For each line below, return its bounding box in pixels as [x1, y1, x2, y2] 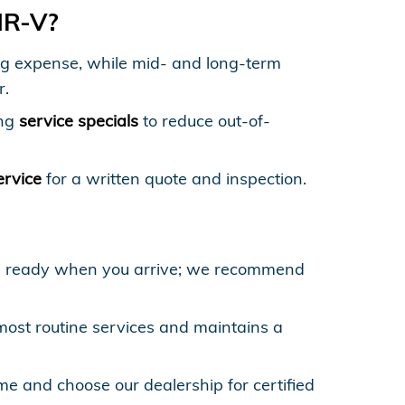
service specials [19, 109, 138, 131]
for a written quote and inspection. [42, 167, 306, 189]
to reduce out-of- [138, 109, 270, 131]
